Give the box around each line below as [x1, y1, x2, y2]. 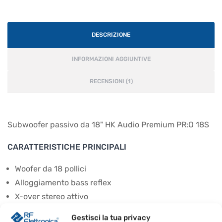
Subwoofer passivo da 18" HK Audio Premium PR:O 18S [7, 120, 209, 130]
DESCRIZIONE [92, 31, 130, 39]
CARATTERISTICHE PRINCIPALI [7, 142, 126, 152]
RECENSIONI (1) [89, 78, 133, 85]
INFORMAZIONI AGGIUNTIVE [71, 55, 151, 63]
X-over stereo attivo [15, 192, 88, 202]
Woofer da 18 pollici [15, 164, 86, 174]
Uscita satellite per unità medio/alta [15, 206, 147, 216]
